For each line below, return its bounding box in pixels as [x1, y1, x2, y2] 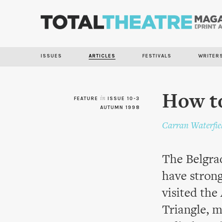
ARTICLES [89, 53, 115, 59]
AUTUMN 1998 [100, 105, 140, 111]
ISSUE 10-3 [108, 96, 140, 102]
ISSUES [41, 53, 62, 59]
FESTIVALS [142, 53, 171, 59]
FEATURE [74, 96, 100, 102]
